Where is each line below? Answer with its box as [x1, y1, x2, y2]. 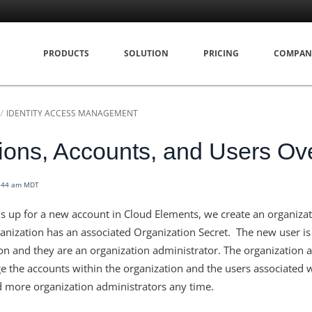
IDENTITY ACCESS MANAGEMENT [6, 107, 138, 119]
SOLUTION [124, 47, 169, 59]
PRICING [203, 47, 239, 59]
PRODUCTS [43, 47, 89, 59]
